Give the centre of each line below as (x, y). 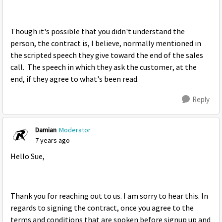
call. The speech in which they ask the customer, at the (104, 67)
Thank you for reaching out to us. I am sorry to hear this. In (109, 196)
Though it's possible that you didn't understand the (98, 32)
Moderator (75, 130)
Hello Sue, (28, 157)
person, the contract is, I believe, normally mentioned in (106, 44)
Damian (46, 130)
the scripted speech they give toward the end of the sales (107, 55)
